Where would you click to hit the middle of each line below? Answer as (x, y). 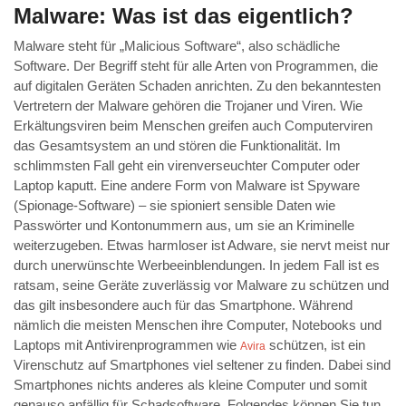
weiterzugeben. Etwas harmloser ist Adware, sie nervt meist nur (202, 246)
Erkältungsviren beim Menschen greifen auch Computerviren (193, 126)
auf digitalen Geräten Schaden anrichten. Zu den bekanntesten (197, 86)
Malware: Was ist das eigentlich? (184, 16)
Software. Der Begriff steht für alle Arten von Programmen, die (196, 66)
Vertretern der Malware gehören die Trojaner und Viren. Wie (188, 106)
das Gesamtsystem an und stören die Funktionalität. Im (177, 146)
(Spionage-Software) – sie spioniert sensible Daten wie (174, 206)
